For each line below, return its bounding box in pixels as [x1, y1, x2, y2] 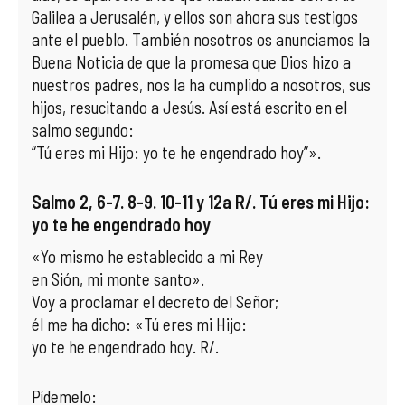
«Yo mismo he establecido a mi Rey [32, 246, 263, 267]
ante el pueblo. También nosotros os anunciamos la [32, 29, 370, 50]
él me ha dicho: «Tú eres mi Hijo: [32, 314, 247, 334]
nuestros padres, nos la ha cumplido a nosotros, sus [32, 74, 371, 95]
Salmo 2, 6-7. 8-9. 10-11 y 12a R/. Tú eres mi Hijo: [32, 191, 370, 212]
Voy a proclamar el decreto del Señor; [32, 291, 278, 312]
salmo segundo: [32, 119, 134, 140]
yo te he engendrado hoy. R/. [32, 336, 219, 357]
